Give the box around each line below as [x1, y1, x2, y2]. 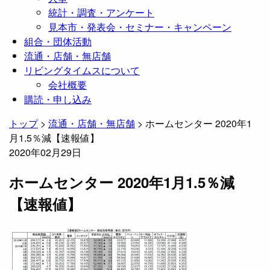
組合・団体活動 [24, 34, 92, 48]
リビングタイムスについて [24, 63, 140, 77]
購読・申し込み [24, 92, 92, 106]
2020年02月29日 [9, 145, 81, 159]
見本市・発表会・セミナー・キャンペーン [48, 19, 231, 34]
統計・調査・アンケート [48, 5, 154, 19]
